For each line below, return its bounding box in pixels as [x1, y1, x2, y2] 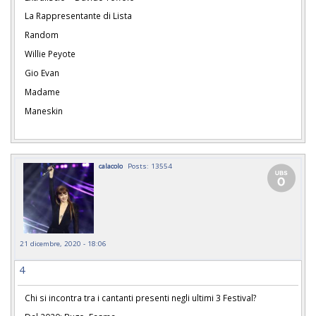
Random [25, 29, 59, 41]
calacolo [99, 161, 123, 171]
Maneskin [25, 104, 63, 116]
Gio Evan [25, 66, 59, 78]
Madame [25, 85, 62, 97]
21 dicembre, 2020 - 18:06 [20, 238, 107, 249]
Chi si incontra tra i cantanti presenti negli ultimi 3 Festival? [25, 292, 256, 304]
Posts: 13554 [128, 161, 172, 171]
